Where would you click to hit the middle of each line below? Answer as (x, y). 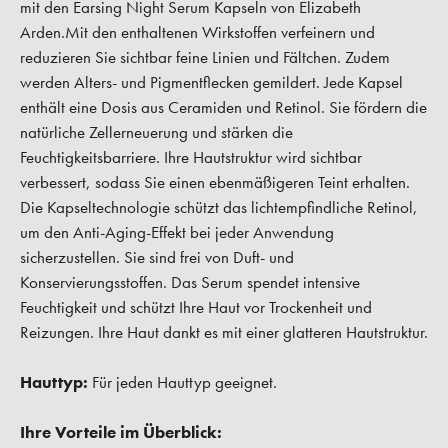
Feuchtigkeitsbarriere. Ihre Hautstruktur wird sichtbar (191, 157)
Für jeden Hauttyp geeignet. (182, 382)
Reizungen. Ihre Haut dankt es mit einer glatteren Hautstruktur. (224, 332)
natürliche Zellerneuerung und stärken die (156, 132)
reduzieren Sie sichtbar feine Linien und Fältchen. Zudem (205, 57)
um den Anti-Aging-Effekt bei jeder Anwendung (177, 232)
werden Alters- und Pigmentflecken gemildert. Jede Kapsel (211, 82)
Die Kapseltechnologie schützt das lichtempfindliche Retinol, (219, 207)
